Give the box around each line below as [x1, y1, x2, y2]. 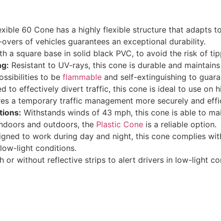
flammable [63, 72, 102, 82]
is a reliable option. [143, 119, 217, 130]
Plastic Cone [96, 119, 143, 130]
